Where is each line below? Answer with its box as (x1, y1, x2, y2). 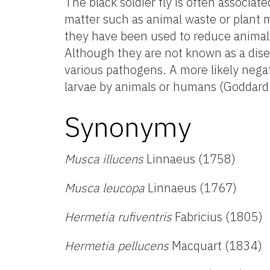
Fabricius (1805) (172, 208, 263, 225)
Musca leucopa (64, 179, 148, 196)
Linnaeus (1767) (148, 179, 237, 196)
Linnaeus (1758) (143, 150, 236, 167)
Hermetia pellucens (64, 237, 169, 254)
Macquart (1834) (169, 237, 262, 254)
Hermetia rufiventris (64, 208, 172, 225)
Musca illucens (64, 150, 143, 167)
